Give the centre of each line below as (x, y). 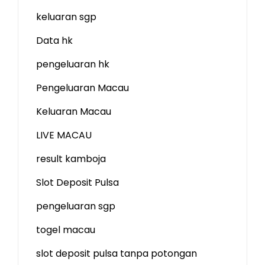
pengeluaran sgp (76, 206)
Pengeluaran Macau (83, 88)
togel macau (66, 230)
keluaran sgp (66, 17)
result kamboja (71, 159)
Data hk (54, 41)
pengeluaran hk (73, 64)
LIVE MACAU (64, 135)
